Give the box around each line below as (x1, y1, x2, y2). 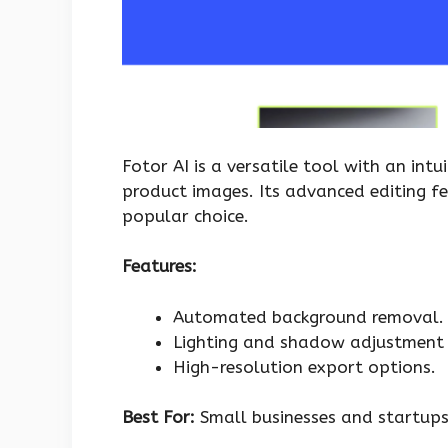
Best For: (122, 407, 195, 428)
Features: (122, 256, 197, 277)
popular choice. (122, 205, 249, 226)
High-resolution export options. (173, 356, 436, 377)
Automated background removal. (173, 306, 444, 327)
